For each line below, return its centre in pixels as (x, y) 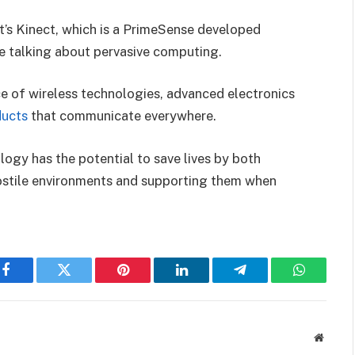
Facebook (32, 282)
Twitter (84, 282)
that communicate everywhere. (122, 116)
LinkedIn (206, 282)
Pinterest (147, 282)
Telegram (266, 282)
